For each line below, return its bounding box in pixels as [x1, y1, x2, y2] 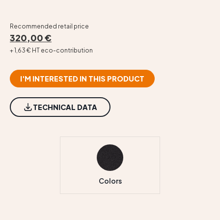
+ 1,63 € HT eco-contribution [10, 47, 93, 55]
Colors [98, 176, 122, 185]
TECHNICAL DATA [33, 102, 97, 111]
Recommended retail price [10, 23, 89, 30]
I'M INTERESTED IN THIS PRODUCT [20, 74, 144, 83]
